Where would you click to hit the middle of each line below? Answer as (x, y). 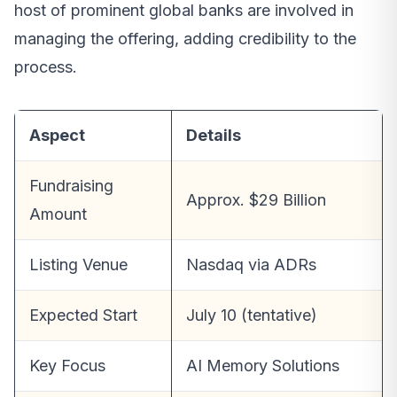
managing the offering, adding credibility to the (185, 39)
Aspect (57, 136)
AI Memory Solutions (263, 366)
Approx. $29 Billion (256, 200)
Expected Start (83, 315)
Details (214, 136)
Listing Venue (78, 265)
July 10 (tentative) (252, 315)
